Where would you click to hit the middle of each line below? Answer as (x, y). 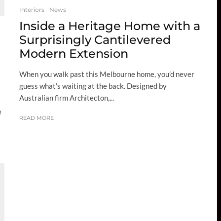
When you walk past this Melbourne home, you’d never (107, 74)
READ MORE (37, 118)
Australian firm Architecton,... (67, 97)
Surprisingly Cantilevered (95, 39)
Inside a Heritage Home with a (110, 26)
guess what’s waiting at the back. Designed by (93, 86)
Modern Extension (74, 53)
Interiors (32, 9)
